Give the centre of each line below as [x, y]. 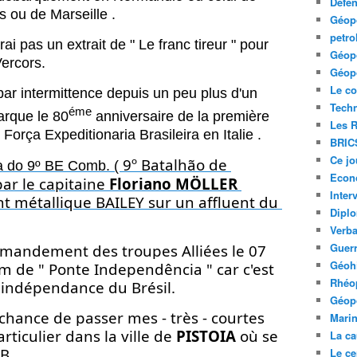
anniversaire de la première [180, 116]
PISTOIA [206, 336]
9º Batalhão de [175, 165]
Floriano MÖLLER [173, 184]
